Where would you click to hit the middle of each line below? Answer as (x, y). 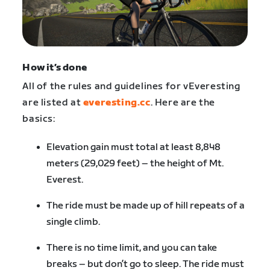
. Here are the (183, 103)
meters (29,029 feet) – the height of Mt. (135, 163)
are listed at (53, 103)
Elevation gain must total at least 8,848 (134, 147)
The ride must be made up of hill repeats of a (146, 206)
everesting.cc (117, 103)
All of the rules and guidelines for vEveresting (131, 87)
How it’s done (55, 68)
